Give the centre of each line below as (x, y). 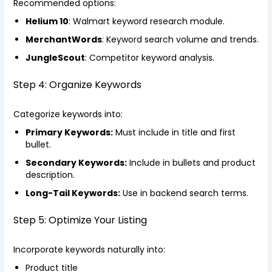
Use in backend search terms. (184, 193)
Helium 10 (47, 21)
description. (50, 175)
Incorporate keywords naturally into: (89, 250)
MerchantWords (63, 39)
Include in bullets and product (191, 163)
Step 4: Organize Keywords (77, 85)
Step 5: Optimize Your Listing (80, 220)
